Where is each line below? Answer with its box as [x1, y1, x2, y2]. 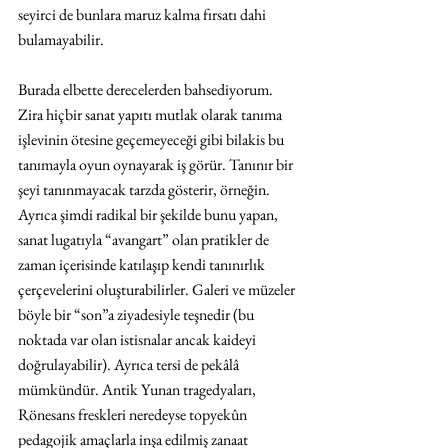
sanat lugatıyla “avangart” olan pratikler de [18, 229, 272, 251]
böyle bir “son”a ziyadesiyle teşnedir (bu [18, 304, 257, 326]
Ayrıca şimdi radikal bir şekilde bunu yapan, [18, 204, 281, 226]
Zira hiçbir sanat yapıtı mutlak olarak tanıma [18, 104, 285, 126]
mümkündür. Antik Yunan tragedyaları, [18, 379, 259, 401]
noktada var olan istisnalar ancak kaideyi [18, 329, 259, 351]
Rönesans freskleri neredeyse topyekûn [18, 404, 250, 426]
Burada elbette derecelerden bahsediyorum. [18, 79, 276, 101]
